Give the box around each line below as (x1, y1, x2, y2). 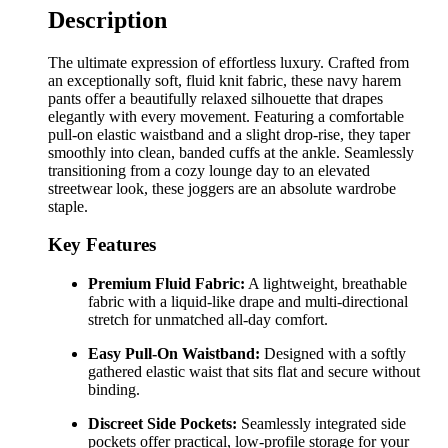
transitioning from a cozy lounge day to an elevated (48, 161, 370, 179)
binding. (88, 381, 140, 399)
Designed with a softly (260, 345, 406, 363)
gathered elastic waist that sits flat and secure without (88, 363, 420, 381)
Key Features (48, 234, 156, 256)
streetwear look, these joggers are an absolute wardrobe (48, 179, 396, 197)
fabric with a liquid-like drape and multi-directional (88, 293, 408, 311)
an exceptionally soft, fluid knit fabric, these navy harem (48, 71, 401, 89)
